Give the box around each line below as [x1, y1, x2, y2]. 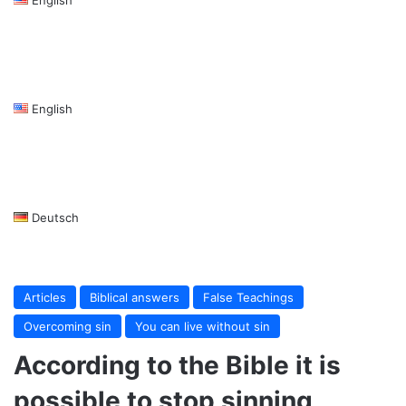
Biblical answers [90, 289, 179, 304]
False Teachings [203, 289, 294, 304]
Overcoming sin [24, 318, 111, 333]
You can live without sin [135, 318, 270, 333]
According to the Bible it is [14, 349, 341, 381]
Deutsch [31, 209, 79, 225]
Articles [24, 289, 66, 304]
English [31, 101, 72, 116]
